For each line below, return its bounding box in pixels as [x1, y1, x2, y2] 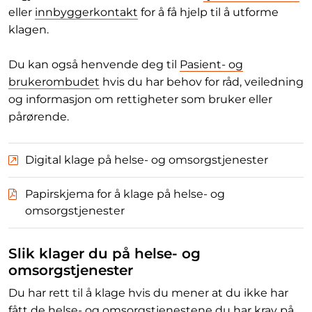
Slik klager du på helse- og [8, 244, 201, 262]
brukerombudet [8, 75, 100, 88]
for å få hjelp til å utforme [138, 5, 279, 19]
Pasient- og [180, 57, 243, 71]
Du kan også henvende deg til [8, 57, 180, 71]
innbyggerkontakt [35, 5, 138, 19]
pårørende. [8, 109, 69, 123]
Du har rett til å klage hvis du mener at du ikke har [8, 286, 288, 299]
